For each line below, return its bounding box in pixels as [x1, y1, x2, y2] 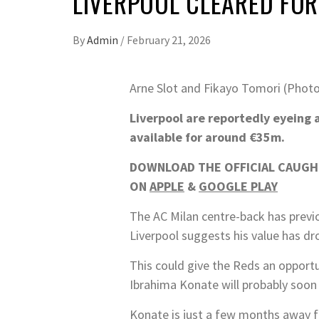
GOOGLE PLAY [199, 178, 278, 194]
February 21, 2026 [127, 33, 211, 47]
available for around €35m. [130, 129, 285, 145]
